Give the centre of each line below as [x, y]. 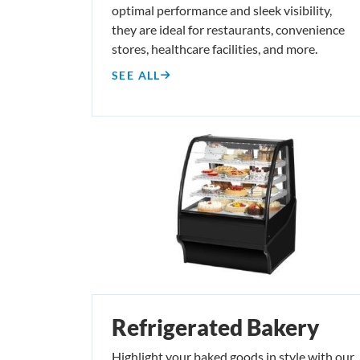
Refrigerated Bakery [215, 327]
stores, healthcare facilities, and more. [215, 48]
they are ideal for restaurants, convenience [228, 29]
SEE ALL [136, 75]
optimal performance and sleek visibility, [222, 10]
